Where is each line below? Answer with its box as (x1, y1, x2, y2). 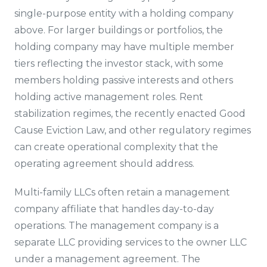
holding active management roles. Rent (14, 91, 203, 103)
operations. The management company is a (14, 220, 219, 231)
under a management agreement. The (14, 253, 200, 265)
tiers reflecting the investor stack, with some (14, 58, 223, 69)
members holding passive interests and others (14, 74, 233, 86)
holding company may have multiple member (14, 41, 234, 52)
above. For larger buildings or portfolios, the (14, 24, 223, 36)
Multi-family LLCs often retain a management (14, 187, 230, 198)
